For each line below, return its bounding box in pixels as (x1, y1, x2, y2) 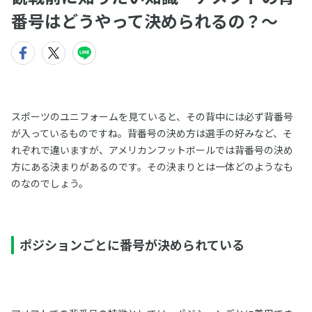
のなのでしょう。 (10, 176, 88, 190)
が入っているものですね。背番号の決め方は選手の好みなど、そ (10, 126, 292, 140)
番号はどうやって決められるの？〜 (11, 8, 278, 33)
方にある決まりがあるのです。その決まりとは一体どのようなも (10, 159, 293, 173)
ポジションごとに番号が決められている (19, 235, 244, 253)
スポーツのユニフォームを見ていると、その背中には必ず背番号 (10, 109, 293, 123)
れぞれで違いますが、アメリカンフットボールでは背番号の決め (10, 143, 293, 157)
